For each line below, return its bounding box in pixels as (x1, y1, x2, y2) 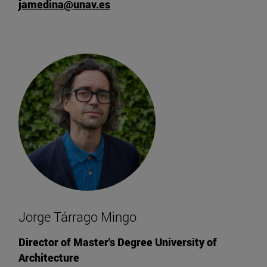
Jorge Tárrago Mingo (18, 207, 136, 225)
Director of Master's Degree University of (18, 234, 217, 249)
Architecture (18, 250, 79, 265)
